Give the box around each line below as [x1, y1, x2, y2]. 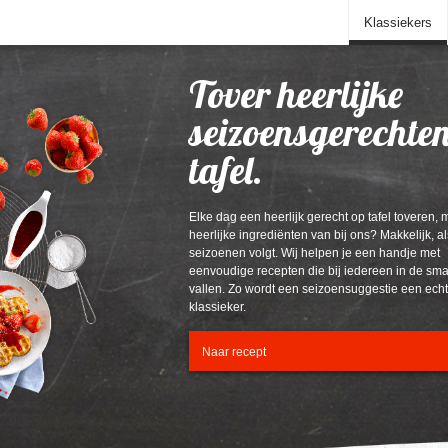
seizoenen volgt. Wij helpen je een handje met [189, 246, 440, 260]
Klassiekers [364, 15, 432, 30]
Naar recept [201, 344, 266, 359]
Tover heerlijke [189, 70, 403, 118]
